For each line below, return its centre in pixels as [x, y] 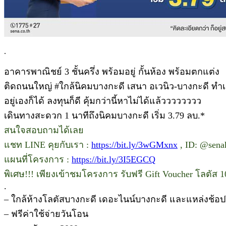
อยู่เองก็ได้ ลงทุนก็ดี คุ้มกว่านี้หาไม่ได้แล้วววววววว [103, 101]
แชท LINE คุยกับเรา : [48, 145]
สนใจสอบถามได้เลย [44, 130]
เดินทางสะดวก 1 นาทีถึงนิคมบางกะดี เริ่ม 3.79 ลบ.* [104, 115]
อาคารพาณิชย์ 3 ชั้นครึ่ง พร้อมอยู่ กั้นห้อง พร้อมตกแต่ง [112, 71]
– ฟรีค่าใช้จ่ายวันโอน [46, 214]
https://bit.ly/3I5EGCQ [114, 159]
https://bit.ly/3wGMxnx [134, 145]
